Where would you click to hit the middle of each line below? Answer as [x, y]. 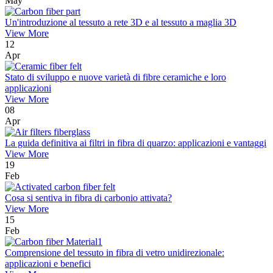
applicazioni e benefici [48, 264]
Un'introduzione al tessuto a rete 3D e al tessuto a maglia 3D [121, 23]
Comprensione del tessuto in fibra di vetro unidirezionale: [115, 253]
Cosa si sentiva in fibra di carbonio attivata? [88, 198]
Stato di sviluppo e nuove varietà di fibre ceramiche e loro [115, 77]
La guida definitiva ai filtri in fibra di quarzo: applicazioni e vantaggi [136, 143]
